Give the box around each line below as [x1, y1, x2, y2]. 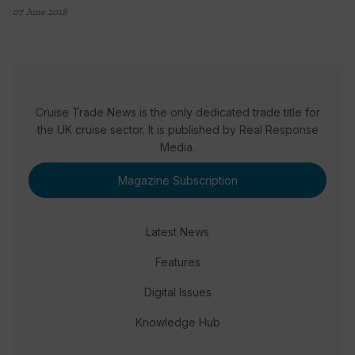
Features [155, 255, 200, 269]
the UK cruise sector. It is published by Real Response [36, 123, 319, 137]
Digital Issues [143, 285, 212, 300]
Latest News [146, 225, 209, 239]
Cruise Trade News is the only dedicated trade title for [35, 105, 320, 120]
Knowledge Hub [135, 315, 220, 330]
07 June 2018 [13, 6, 67, 18]
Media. [160, 140, 195, 155]
